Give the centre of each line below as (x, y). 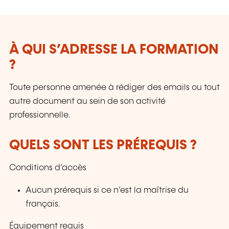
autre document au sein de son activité (87, 102)
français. (43, 204)
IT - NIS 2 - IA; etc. (47, 23)
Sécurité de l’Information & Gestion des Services (114, 12)
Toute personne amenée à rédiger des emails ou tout (114, 88)
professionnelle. (40, 116)
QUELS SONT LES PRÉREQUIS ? (103, 145)
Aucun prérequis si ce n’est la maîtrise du (107, 190)
